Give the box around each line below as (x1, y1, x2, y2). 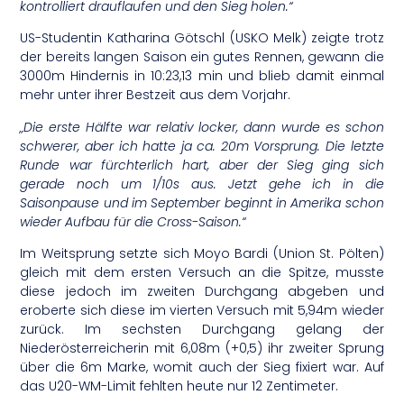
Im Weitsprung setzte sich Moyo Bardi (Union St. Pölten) (20, 244, 384, 263)
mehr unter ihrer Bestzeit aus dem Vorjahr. (20, 86, 291, 105)
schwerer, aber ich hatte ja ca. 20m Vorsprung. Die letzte (20, 136, 384, 155)
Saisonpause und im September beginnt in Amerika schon (20, 193, 384, 212)
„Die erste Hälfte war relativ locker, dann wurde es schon (20, 117, 384, 136)
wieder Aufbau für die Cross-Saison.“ (20, 212, 247, 231)
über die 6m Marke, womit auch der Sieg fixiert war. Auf (20, 358, 384, 377)
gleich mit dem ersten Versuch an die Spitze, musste (20, 263, 384, 282)
